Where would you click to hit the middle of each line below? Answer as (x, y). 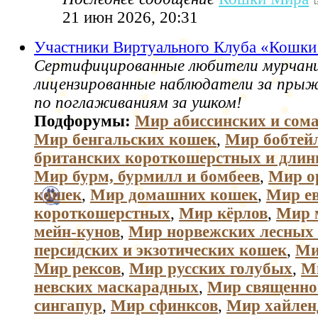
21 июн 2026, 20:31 (130, 18)
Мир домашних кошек (174, 195)
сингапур (68, 306)
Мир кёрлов (223, 214)
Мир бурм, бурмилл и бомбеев (147, 177)
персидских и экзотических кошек (160, 251)
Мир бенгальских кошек (125, 140)
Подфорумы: (84, 121)
